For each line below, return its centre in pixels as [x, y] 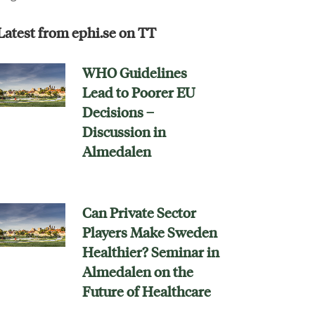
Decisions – [118, 112]
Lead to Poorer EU [138, 92]
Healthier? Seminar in [150, 252]
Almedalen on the [137, 272]
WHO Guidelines [134, 73]
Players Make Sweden [149, 232]
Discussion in [124, 132]
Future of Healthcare [146, 291]
